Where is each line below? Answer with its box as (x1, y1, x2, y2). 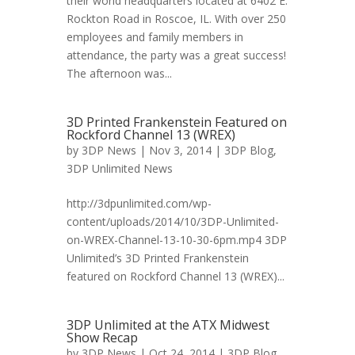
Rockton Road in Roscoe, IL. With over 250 (67, 11, 286, 26)
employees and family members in (67, 29, 243, 44)
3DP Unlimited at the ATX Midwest (67, 316, 269, 334)
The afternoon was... (67, 66, 172, 81)
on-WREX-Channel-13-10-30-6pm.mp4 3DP (67, 232, 287, 247)
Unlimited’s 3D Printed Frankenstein (67, 250, 249, 265)
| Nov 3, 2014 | (136, 143, 224, 158)
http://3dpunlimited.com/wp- (67, 196, 212, 211)
